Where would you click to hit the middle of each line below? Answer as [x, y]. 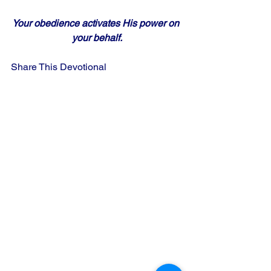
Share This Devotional [59, 67]
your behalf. [97, 38]
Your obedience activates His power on [97, 23]
